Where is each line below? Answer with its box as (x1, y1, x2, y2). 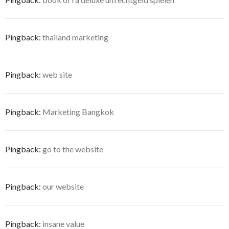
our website (42, 181, 84, 191)
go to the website (42, 144, 103, 154)
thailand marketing (42, 32, 108, 42)
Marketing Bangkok (42, 106, 114, 117)
